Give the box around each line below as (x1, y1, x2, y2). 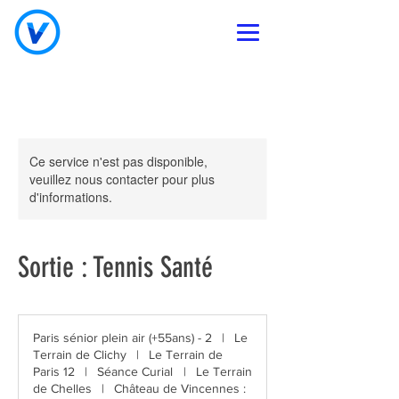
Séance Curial (97, 364, 174, 379)
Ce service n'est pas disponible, (29, 152, 208, 170)
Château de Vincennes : (114, 381, 247, 395)
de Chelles (33, 381, 92, 395)
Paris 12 (33, 364, 75, 379)
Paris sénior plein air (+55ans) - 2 (33, 330, 212, 345)
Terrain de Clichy (33, 347, 126, 362)
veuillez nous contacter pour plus (29, 170, 215, 188)
